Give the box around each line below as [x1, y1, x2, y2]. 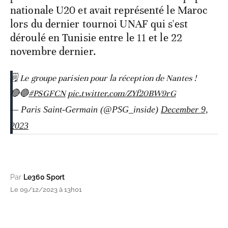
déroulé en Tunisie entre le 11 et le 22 [10, 31, 182, 45]
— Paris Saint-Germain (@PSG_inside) [10, 104, 161, 115]
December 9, [161, 104, 208, 115]
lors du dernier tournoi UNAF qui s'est [10, 17, 188, 31]
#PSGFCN [28, 88, 66, 99]
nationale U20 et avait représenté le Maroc [10, 4, 208, 17]
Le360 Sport [23, 173, 65, 182]
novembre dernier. [10, 45, 96, 59]
